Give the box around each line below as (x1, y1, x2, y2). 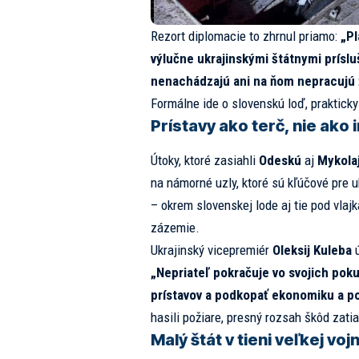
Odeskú (258, 152, 301, 169)
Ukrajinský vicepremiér (150, 242, 272, 259)
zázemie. (150, 220, 200, 236)
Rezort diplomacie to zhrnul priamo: (150, 28, 341, 45)
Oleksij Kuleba (272, 242, 352, 259)
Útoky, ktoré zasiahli (150, 152, 259, 169)
